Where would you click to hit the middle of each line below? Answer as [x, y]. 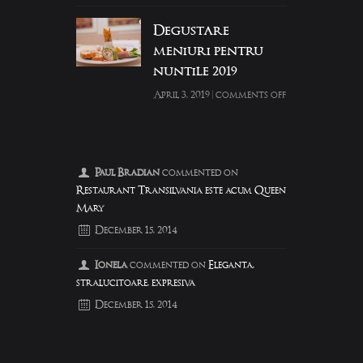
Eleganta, [231, 266]
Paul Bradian [127, 173]
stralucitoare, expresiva [136, 284]
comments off [251, 96]
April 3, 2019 [181, 96]
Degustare [191, 32]
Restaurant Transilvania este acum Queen [181, 191]
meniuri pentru [208, 52]
